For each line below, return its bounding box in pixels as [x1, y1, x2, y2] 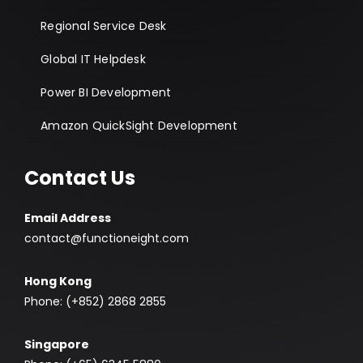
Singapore [23, 335, 89, 352]
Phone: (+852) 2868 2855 [23, 293, 166, 310]
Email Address [23, 209, 111, 226]
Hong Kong [23, 272, 92, 289]
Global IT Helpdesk [41, 50, 146, 67]
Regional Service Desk [41, 17, 167, 34]
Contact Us [23, 164, 135, 191]
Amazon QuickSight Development [41, 117, 237, 134]
